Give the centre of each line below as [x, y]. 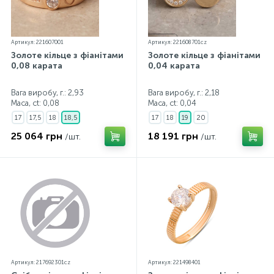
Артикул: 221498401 [174, 262]
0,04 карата [174, 66]
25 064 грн [37, 136]
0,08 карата [37, 66]
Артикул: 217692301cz [41, 262]
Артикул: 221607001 [37, 42]
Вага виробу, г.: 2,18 [184, 93]
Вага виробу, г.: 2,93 [47, 93]
